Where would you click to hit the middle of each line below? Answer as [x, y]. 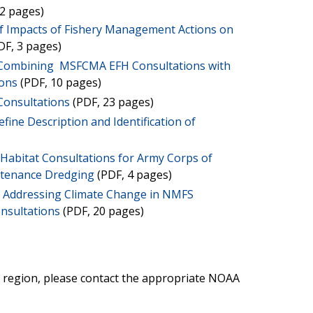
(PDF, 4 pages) [133, 174]
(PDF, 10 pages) [59, 82]
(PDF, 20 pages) [102, 211]
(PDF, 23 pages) [111, 102]
